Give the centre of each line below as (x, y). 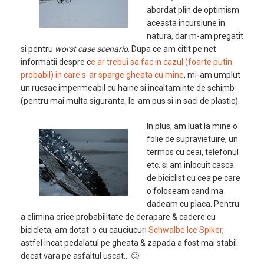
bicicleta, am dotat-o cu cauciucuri (85, 230)
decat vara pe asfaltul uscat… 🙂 (80, 256)
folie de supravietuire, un (192, 139)
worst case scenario (91, 49)
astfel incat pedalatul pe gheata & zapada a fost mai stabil (129, 243)
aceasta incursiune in (186, 23)
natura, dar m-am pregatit (195, 36)
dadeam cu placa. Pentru (193, 204)
